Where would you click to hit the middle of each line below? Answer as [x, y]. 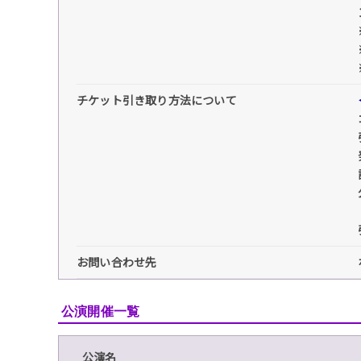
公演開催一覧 [101, 311]
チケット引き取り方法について [157, 100]
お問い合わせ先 [117, 261]
